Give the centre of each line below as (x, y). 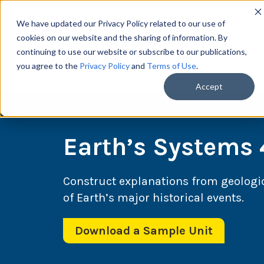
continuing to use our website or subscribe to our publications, (132, 52)
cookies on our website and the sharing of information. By (122, 37)
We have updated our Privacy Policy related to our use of (121, 23)
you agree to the (48, 66)
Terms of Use (171, 66)
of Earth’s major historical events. (154, 198)
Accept (209, 87)
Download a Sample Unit (144, 231)
